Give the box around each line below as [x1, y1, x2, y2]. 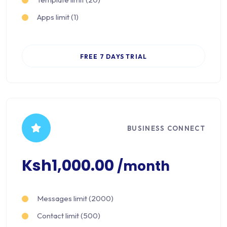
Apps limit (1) [37, 12, 79, 22]
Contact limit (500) [37, 211, 100, 221]
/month [117, 157, 170, 176]
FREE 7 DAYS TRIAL [80, 53, 147, 61]
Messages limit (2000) [37, 194, 113, 204]
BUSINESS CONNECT [127, 124, 205, 132]
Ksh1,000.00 [22, 155, 117, 177]
